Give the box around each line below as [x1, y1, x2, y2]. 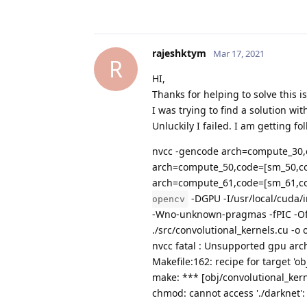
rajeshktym [152, 46, 206, 60]
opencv [152, 193, 185, 204]
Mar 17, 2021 [213, 47, 265, 60]
